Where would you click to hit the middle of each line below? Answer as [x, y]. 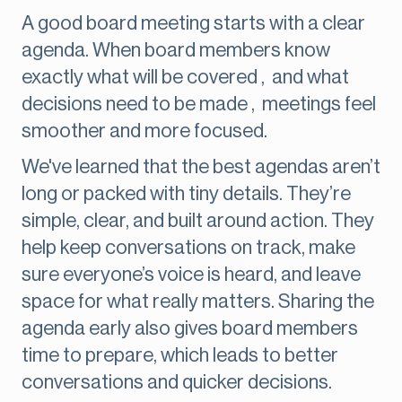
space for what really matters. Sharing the [198, 302]
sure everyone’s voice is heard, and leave [191, 275]
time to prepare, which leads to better [180, 356]
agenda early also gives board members [190, 329]
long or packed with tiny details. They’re [186, 194]
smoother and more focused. [144, 131]
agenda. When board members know [176, 51]
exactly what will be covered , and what [185, 78]
